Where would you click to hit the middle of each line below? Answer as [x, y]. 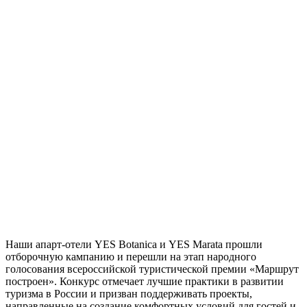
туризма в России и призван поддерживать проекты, [129, 293]
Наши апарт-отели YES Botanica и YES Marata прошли [134, 244]
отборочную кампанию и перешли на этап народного [131, 256]
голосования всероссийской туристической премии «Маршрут [152, 269]
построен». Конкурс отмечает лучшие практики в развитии [145, 281]
